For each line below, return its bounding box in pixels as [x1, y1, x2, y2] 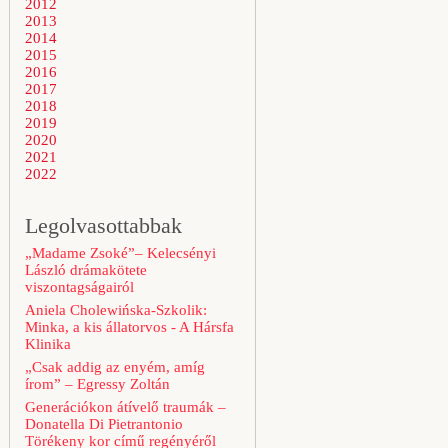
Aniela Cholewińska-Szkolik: [25, 302, 207, 318]
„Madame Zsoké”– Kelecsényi [25, 245, 216, 261]
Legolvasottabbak [25, 213, 182, 238]
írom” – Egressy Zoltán [25, 376, 170, 392]
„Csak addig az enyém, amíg [25, 359, 205, 375]
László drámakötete [25, 262, 147, 278]
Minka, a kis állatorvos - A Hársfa [25, 319, 234, 335]
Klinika [25, 336, 71, 352]
